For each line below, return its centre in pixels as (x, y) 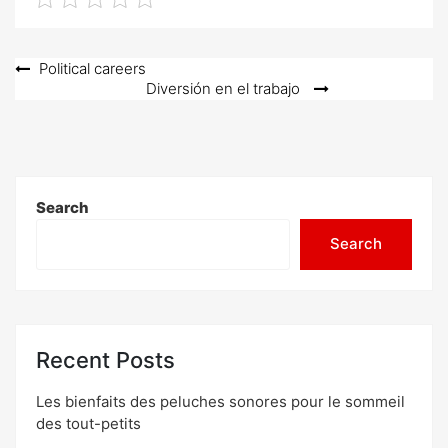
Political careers (92, 68)
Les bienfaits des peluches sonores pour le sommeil (220, 402)
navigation (68, 103)
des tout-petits (88, 424)
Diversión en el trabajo (223, 88)
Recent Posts (105, 359)
